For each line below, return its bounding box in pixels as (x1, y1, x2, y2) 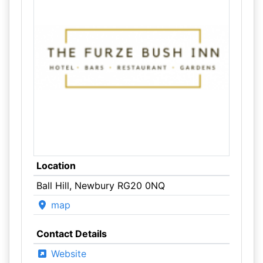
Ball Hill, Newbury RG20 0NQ (36, 180, 165, 191)
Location (36, 160, 76, 171)
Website (48, 248, 86, 259)
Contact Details (36, 228, 107, 240)
